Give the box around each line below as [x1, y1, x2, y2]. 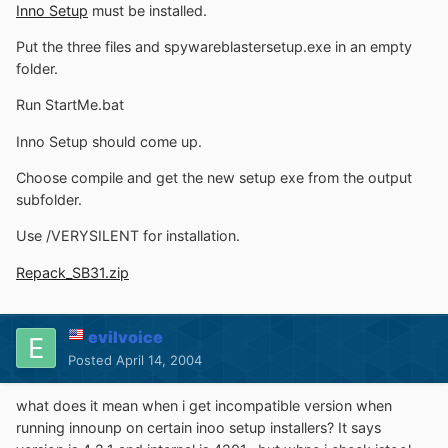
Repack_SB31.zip [16, 263, 129, 281]
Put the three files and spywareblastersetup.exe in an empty [16, 38, 412, 56]
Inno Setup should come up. [16, 132, 202, 150]
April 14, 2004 [116, 351, 202, 368]
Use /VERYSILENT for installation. [16, 227, 240, 245]
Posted [68, 351, 116, 368]
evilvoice [88, 326, 163, 347]
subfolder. [16, 190, 82, 208]
